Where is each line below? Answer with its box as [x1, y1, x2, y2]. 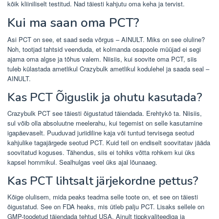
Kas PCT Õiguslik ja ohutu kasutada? [7, 89, 202, 105]
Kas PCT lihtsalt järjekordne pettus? [7, 173, 198, 189]
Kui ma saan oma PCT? [7, 14, 139, 31]
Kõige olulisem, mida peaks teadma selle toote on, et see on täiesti [7, 192, 198, 201]
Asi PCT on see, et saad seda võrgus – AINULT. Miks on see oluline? [7, 34, 205, 44]
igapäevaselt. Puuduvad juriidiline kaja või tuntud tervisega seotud [7, 128, 194, 137]
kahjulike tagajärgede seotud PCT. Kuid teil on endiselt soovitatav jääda [7, 137, 210, 147]
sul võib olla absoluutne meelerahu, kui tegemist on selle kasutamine [7, 118, 202, 128]
